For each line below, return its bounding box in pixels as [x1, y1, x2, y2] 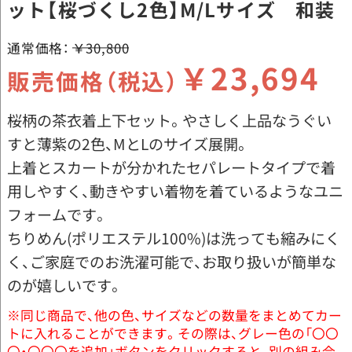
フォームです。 [6, 203, 108, 226]
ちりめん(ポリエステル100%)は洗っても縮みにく [6, 227, 340, 250]
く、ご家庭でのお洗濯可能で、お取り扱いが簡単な [6, 251, 336, 273]
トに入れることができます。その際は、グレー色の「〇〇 [6, 324, 339, 343]
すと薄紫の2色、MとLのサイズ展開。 [6, 133, 249, 156]
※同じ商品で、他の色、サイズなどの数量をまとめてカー [6, 306, 342, 325]
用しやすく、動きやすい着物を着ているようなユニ [6, 180, 343, 203]
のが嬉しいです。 [6, 274, 123, 297]
